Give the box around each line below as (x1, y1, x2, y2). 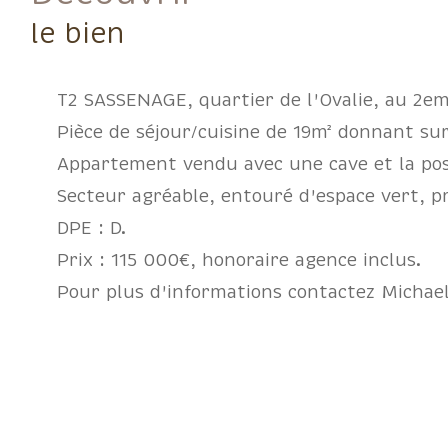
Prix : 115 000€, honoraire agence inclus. (57, 247, 421, 272)
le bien (30, 14, 124, 53)
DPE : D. (57, 215, 126, 240)
